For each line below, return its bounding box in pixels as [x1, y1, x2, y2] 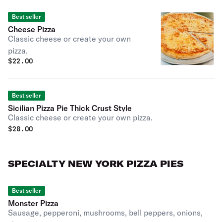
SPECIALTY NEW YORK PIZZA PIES [8, 158, 183, 169]
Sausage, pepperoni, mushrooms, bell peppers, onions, [8, 208, 203, 218]
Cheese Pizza [8, 24, 55, 34]
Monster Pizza [8, 198, 58, 208]
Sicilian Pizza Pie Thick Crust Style [8, 103, 132, 113]
